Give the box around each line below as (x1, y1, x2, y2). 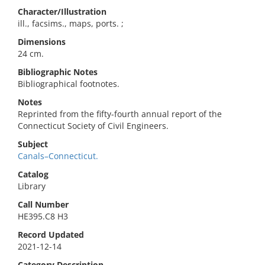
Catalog (18, 169, 49, 180)
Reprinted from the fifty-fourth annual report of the (18, 108, 222, 119)
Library (18, 180, 46, 192)
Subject (18, 138, 48, 150)
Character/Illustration (18, 6, 106, 17)
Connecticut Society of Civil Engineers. (18, 120, 169, 131)
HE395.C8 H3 (18, 211, 68, 222)
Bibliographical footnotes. (18, 78, 119, 89)
